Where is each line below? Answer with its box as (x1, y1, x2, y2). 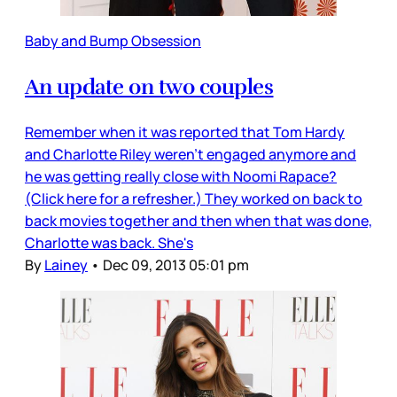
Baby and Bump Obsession (25, 31, 201, 51)
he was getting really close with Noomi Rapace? (25, 167, 337, 187)
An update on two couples (25, 74, 274, 101)
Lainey (44, 255, 88, 276)
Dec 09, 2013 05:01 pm (103, 255, 249, 276)
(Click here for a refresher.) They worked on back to (25, 189, 362, 209)
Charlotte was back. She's (25, 233, 193, 253)
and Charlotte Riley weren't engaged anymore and (25, 144, 356, 165)
